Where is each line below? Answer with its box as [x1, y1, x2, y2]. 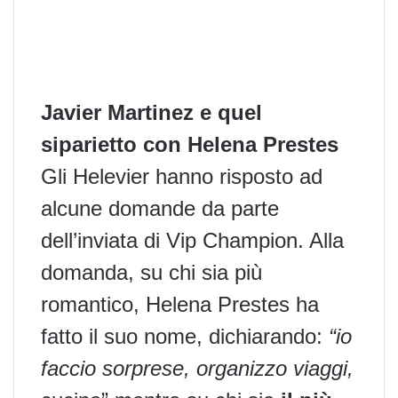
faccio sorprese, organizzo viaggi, [41, 355, 354, 380]
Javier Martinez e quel [41, 99, 262, 124]
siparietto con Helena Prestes [41, 131, 338, 156]
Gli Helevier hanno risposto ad [41, 163, 322, 188]
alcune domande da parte [41, 195, 279, 220]
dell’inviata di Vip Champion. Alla [41, 227, 344, 252]
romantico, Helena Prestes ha [41, 291, 319, 316]
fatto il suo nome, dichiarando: [41, 323, 329, 348]
